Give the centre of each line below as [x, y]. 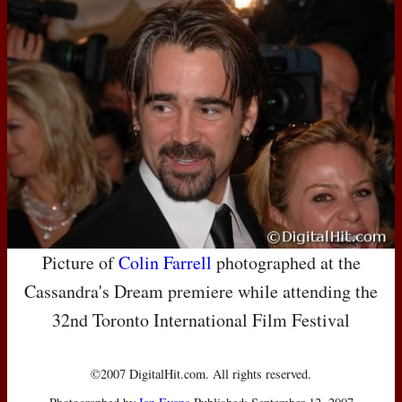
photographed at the [286, 262]
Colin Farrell [165, 262]
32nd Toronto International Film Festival [201, 319]
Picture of [80, 262]
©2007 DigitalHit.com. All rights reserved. [201, 373]
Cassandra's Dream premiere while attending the [201, 291]
